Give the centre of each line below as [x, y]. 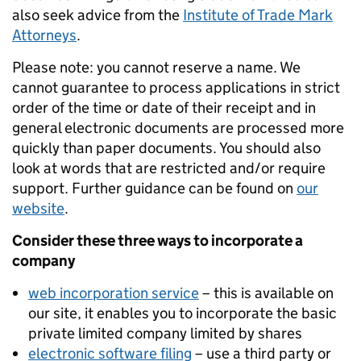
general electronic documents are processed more [178, 128]
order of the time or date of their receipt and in [164, 108]
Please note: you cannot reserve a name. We [156, 68]
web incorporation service [114, 293]
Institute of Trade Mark [258, 15]
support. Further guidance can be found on [154, 189]
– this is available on [266, 293]
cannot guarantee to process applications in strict [176, 88]
